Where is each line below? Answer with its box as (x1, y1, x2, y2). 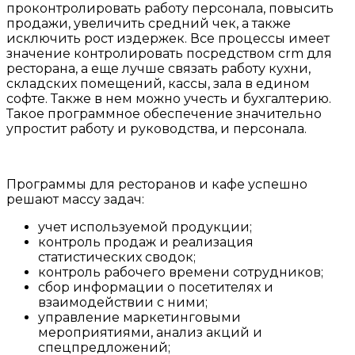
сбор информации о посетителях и (38, 280, 273, 296)
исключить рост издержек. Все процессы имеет (6, 31, 330, 47)
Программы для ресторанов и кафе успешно (6, 177, 307, 193)
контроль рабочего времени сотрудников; (38, 265, 323, 281)
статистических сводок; (38, 250, 196, 265)
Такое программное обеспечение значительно (6, 106, 322, 122)
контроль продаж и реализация (38, 235, 254, 250)
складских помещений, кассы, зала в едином (6, 76, 310, 92)
